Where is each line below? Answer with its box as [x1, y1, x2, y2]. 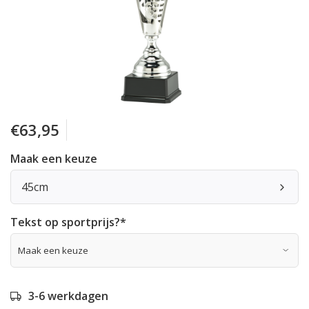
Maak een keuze [10, 151, 97, 166]
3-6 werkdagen [28, 288, 108, 303]
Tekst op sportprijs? [10, 215, 120, 230]
